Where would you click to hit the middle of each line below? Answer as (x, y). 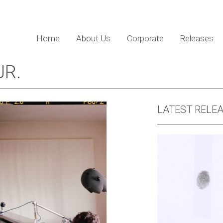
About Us (93, 38)
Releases (197, 38)
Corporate (145, 38)
